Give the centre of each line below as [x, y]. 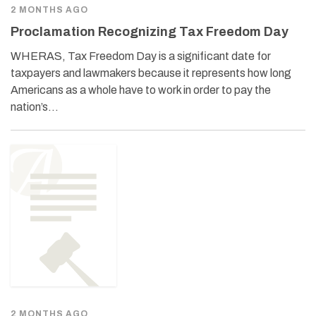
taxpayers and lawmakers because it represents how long [151, 73]
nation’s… [35, 107]
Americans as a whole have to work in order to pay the [141, 90]
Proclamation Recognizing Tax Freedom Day [150, 31]
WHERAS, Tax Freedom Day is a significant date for [141, 56]
